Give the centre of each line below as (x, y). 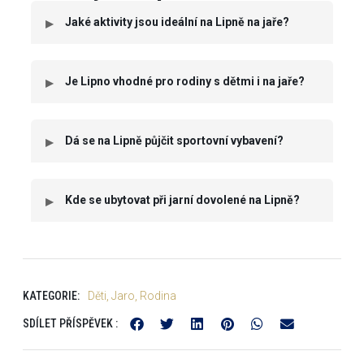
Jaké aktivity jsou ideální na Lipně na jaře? (177, 22)
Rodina (158, 296)
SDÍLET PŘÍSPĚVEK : (70, 324)
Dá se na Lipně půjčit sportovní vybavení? (174, 141)
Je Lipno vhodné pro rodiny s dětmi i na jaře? (185, 82)
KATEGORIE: (51, 296)
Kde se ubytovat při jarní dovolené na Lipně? (182, 200)
